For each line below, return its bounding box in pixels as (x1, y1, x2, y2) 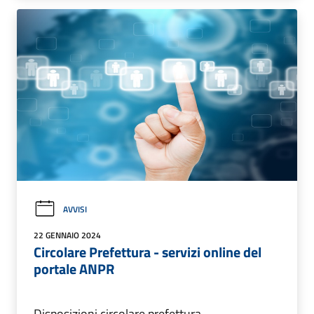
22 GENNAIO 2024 (34, 228, 101, 243)
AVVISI (63, 202, 87, 216)
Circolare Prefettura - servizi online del (34, 241, 261, 264)
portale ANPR (34, 258, 114, 280)
